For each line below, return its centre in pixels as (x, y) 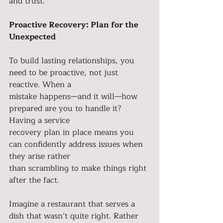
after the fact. (34, 180)
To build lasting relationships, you (73, 60)
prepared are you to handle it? (66, 108)
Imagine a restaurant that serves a (73, 204)
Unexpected (32, 37)
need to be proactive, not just (65, 72)
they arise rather (40, 156)
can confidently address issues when (77, 144)
